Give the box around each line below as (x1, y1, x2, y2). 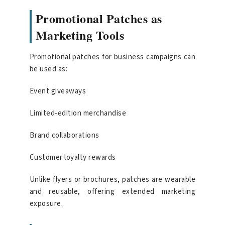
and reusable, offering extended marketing (29, 186, 196, 197)
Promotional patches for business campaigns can (29, 51, 196, 62)
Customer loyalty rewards (29, 152, 116, 163)
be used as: (29, 63, 68, 74)
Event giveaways (29, 85, 86, 96)
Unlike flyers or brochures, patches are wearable (29, 174, 196, 185)
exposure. (29, 198, 63, 209)
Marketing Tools (35, 26, 125, 44)
